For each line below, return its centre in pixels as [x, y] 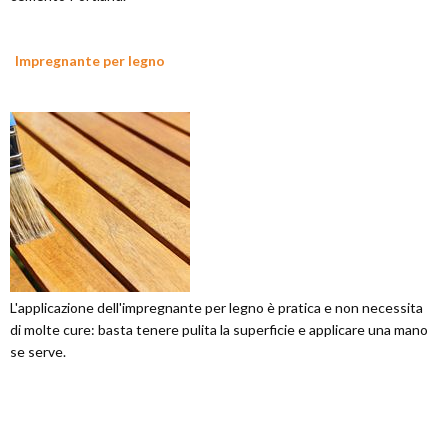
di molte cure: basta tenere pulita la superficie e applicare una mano [219, 329]
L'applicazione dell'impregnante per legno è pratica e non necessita [216, 307]
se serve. [38, 351]
